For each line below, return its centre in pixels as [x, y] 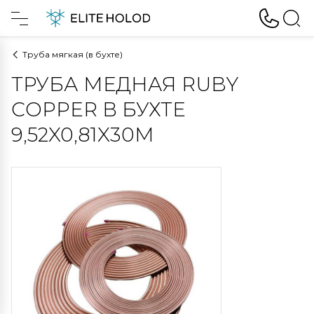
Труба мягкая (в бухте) [73, 54]
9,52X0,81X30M [83, 135]
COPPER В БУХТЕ [98, 109]
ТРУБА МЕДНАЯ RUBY [125, 84]
